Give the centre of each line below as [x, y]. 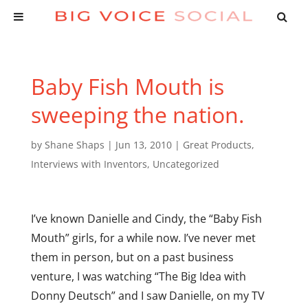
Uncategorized [186, 164]
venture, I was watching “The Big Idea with [138, 276]
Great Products [217, 145]
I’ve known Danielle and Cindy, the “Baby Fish [146, 219]
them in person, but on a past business [132, 257]
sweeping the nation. [137, 114]
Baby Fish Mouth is [127, 86]
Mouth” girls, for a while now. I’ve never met [143, 238]
